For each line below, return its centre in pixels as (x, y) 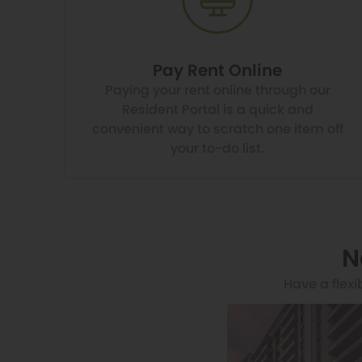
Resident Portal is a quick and (217, 109)
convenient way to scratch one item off (217, 128)
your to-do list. (218, 148)
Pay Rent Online (218, 70)
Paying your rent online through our (217, 90)
